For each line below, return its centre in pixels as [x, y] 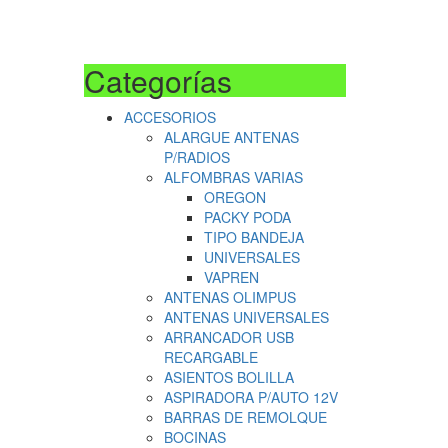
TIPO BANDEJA [253, 237]
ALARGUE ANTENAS [231, 137]
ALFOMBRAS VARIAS [233, 177]
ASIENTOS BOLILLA [228, 377]
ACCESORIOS [169, 117]
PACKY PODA [247, 217]
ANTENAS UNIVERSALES [246, 317]
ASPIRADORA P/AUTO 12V [250, 397]
